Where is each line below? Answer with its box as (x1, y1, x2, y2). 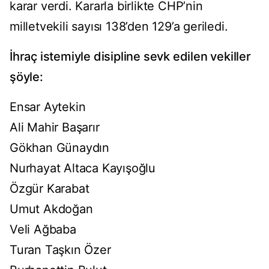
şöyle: (10, 70, 43, 85)
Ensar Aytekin (10, 100, 86, 115)
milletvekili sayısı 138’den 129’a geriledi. (10, 19, 228, 34)
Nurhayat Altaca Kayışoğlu (10, 161, 156, 176)
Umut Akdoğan (10, 202, 93, 217)
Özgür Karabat (10, 181, 89, 196)
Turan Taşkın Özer (10, 243, 111, 258)
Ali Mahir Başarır (10, 120, 100, 135)
